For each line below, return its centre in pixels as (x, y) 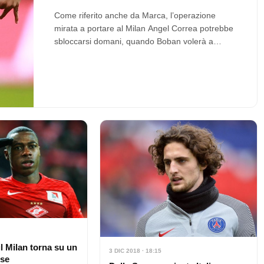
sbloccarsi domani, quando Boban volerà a (133, 42)
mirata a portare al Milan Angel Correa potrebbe (143, 29)
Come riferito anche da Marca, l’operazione (135, 16)
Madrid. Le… (78, 55)
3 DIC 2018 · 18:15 (135, 250)
